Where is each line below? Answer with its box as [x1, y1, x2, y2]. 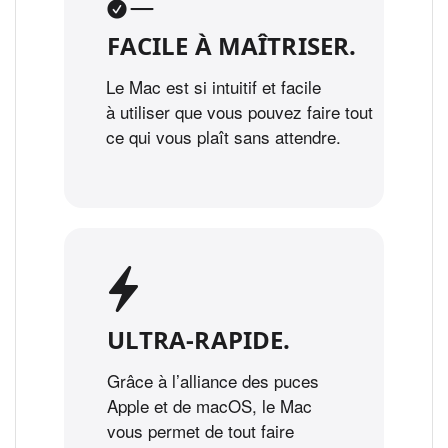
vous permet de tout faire [106, 417, 294, 443]
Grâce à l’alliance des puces [106, 367, 319, 393]
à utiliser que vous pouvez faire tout [105, 99, 373, 125]
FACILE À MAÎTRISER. [106, 29, 357, 63]
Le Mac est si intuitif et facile [105, 74, 321, 100]
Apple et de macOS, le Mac [106, 392, 312, 418]
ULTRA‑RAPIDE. [106, 322, 291, 356]
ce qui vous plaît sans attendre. [105, 124, 341, 150]
